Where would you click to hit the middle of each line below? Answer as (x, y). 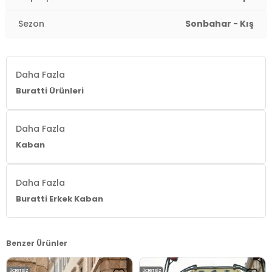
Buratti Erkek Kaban (59, 199)
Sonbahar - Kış (219, 24)
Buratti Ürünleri (50, 91)
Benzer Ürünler (37, 243)
